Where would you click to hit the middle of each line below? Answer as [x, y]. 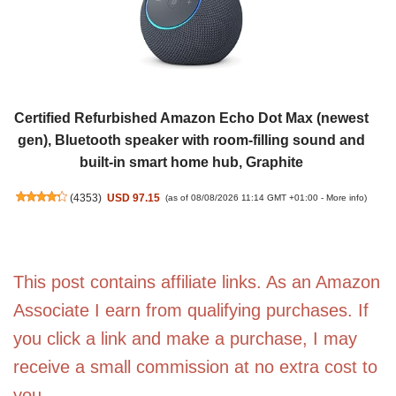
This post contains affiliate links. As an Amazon [197, 282]
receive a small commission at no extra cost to [195, 367]
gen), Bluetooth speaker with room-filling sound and [191, 140]
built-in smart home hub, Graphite [191, 162]
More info [346, 198]
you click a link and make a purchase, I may [185, 339]
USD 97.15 [134, 197]
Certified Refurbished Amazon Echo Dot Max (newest [191, 118]
